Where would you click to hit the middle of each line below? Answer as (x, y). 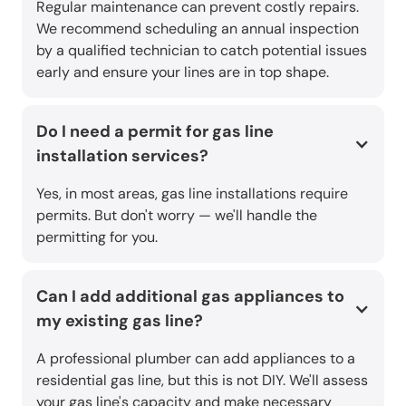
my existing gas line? (120, 320)
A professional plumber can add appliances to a (196, 358)
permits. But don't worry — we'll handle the (177, 215)
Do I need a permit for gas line (155, 131)
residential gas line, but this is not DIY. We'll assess (202, 380)
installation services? (122, 155)
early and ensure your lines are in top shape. (183, 72)
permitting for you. (97, 237)
